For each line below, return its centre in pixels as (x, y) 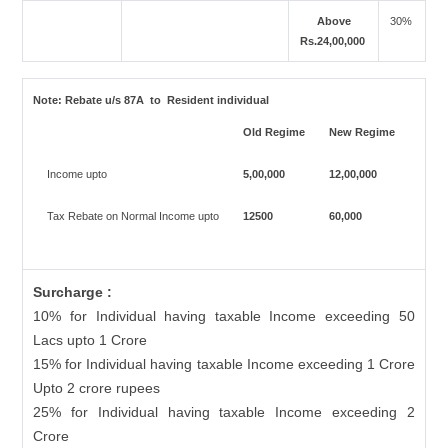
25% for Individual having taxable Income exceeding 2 (224, 412)
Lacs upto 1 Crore (90, 340)
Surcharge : (73, 292)
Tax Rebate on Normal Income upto (131, 216)
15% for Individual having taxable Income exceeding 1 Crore (224, 364)
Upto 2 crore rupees (97, 388)
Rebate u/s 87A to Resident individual (169, 100)
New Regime (360, 132)
